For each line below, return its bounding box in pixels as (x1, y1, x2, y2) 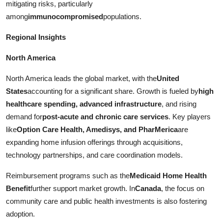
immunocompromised (28, 12, 103, 21)
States (6, 86, 27, 95)
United (157, 74, 179, 82)
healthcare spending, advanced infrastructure (6, 99, 162, 108)
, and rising (162, 99, 196, 108)
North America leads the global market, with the (6, 74, 157, 82)
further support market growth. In (30, 184, 135, 192)
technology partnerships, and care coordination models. (6, 150, 183, 159)
